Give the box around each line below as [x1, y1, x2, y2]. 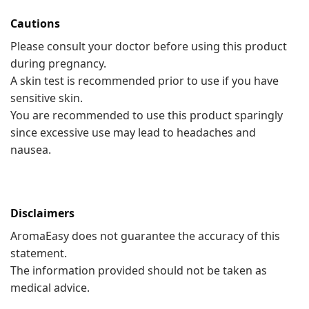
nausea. [10, 141, 51, 157]
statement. [10, 246, 67, 261]
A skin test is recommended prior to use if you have [10, 72, 279, 88]
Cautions [10, 15, 60, 31]
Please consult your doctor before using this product [10, 38, 287, 54]
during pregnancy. [10, 55, 106, 71]
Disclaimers [10, 206, 74, 221]
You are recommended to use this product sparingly [10, 107, 283, 123]
